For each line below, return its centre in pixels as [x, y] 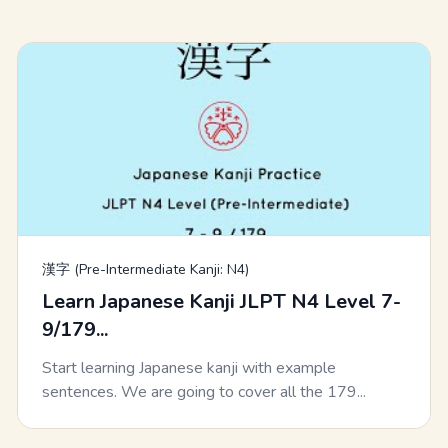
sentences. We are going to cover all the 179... [204, 392]
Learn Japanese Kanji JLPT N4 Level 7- [222, 302]
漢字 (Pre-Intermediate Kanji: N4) [146, 270]
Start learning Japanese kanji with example [189, 368]
